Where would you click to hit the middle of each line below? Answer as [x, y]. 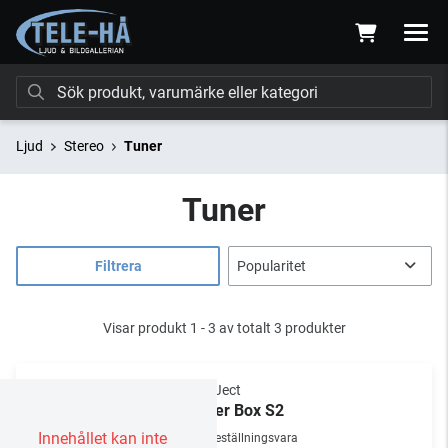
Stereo [83, 146]
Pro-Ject [214, 390]
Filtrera [118, 266]
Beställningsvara [253, 438]
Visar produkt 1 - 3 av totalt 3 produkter [224, 328]
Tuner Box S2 [236, 410]
